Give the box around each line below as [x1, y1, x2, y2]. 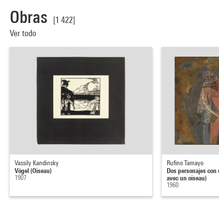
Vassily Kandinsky [15, 158, 59, 167]
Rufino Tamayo [167, 158, 204, 167]
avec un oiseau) [167, 173, 207, 182]
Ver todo [10, 27, 38, 38]
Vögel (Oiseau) [15, 166, 52, 175]
